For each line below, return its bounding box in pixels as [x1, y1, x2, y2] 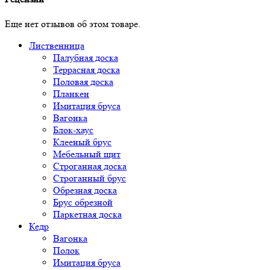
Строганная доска [53, 160, 127, 172]
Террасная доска [53, 64, 120, 76]
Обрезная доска [53, 184, 117, 196]
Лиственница [29, 40, 84, 52]
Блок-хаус [53, 124, 93, 136]
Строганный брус [53, 172, 126, 184]
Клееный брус [53, 136, 111, 148]
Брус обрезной [53, 196, 113, 209]
